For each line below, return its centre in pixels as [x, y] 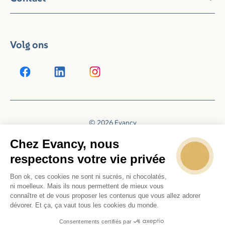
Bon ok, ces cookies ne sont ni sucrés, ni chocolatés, [88, 176]
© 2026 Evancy [113, 123]
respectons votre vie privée [88, 159]
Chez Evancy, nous [65, 144]
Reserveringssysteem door [87, 135]
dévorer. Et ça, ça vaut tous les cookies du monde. [84, 205]
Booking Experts [153, 135]
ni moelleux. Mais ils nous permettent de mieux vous [87, 186]
